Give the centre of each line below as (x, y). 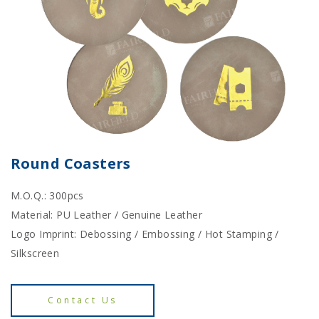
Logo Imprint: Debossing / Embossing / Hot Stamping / (145, 234)
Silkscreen (35, 253)
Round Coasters (71, 164)
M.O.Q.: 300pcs (47, 196)
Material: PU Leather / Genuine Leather (106, 215)
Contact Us (83, 300)
